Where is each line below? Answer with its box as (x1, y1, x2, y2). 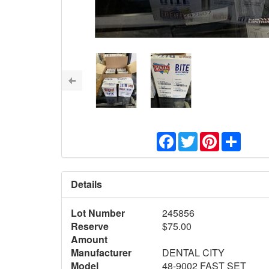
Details (71, 177, 102, 191)
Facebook (175, 129, 218, 144)
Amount (71, 232, 107, 246)
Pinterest (219, 129, 257, 144)
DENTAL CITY (162, 245, 225, 259)
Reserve (71, 219, 109, 233)
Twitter (197, 129, 225, 144)
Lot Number (71, 205, 125, 220)
